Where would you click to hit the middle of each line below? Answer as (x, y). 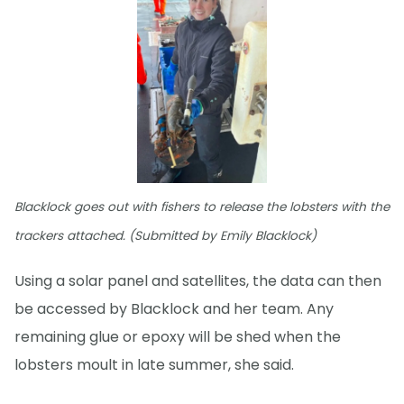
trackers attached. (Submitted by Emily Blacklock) (165, 235)
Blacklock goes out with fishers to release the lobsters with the (202, 207)
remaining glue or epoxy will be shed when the (178, 336)
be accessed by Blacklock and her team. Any (174, 308)
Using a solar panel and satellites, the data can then (198, 280)
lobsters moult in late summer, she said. (154, 364)
